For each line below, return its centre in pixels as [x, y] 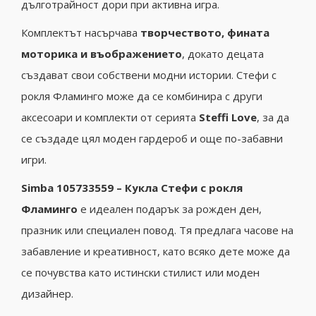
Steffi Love [228, 117]
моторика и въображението [102, 54]
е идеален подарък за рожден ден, [170, 209]
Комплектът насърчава [81, 33]
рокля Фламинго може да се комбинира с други [142, 96]
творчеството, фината [205, 33]
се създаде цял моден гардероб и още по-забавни [152, 139]
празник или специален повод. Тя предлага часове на [157, 230]
